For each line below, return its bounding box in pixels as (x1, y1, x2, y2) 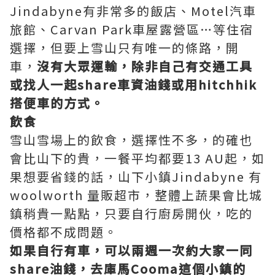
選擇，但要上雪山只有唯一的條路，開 (10, 39, 239, 56)
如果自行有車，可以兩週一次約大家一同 (10, 241, 253, 259)
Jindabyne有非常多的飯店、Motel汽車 (10, 2, 257, 20)
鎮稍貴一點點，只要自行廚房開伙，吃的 (10, 204, 253, 222)
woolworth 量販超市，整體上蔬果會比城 (10, 186, 263, 204)
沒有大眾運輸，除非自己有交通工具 (37, 57, 253, 75)
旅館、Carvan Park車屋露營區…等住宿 (10, 20, 254, 38)
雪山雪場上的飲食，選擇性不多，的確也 (10, 131, 253, 149)
